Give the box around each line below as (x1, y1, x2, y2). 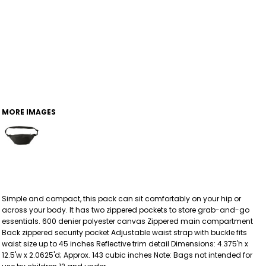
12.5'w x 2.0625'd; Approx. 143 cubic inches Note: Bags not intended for (2, 249, 252, 260)
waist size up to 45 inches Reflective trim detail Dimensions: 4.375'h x (2, 238, 248, 249)
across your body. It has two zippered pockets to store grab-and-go (2, 204, 249, 215)
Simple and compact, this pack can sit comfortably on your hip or (2, 193, 241, 204)
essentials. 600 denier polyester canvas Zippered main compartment (2, 216, 253, 226)
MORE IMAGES (2, 106, 56, 117)
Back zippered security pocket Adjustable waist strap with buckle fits (2, 227, 247, 237)
